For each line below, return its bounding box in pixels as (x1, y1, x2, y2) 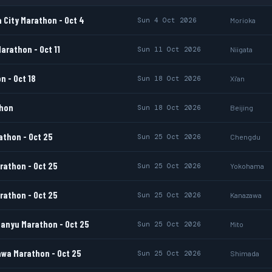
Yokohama (230, 161, 264, 170)
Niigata (230, 45, 253, 53)
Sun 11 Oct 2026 (137, 45, 201, 53)
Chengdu (230, 132, 260, 141)
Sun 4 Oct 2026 (137, 16, 197, 24)
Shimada (230, 249, 259, 257)
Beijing (230, 103, 253, 112)
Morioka (230, 16, 256, 24)
